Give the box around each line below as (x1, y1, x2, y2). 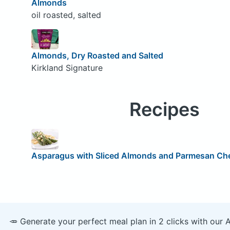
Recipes (129, 98, 200, 121)
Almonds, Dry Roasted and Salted (31, 50, 163, 61)
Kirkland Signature (31, 63, 103, 73)
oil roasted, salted (31, 9, 101, 20)
